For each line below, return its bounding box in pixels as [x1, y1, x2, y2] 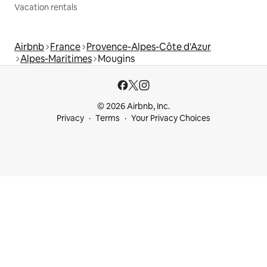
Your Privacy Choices [131, 113, 210, 124]
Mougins [98, 52, 135, 66]
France [50, 41, 80, 54]
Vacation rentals [14, 2, 77, 13]
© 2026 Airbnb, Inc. [97, 101, 170, 112]
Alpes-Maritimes [20, 52, 92, 66]
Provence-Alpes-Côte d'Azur [86, 41, 211, 54]
